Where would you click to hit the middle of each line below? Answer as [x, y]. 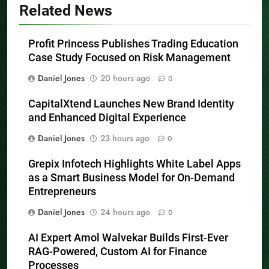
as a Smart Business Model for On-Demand [131, 177]
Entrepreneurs [62, 191]
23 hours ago [125, 138]
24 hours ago [125, 212]
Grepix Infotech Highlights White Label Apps [134, 164]
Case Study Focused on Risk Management [129, 57]
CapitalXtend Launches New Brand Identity [131, 104]
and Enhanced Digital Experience [107, 117]
